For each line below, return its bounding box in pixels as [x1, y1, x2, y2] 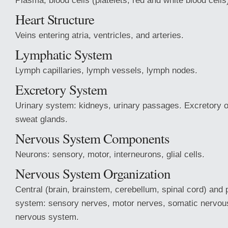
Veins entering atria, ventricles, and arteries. [15, 30, 184, 40]
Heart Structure [15, 10, 94, 28]
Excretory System [15, 80, 107, 99]
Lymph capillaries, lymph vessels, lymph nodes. [15, 65, 197, 75]
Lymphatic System [15, 45, 112, 64]
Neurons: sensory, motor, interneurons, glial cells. [15, 149, 205, 159]
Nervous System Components [15, 129, 169, 148]
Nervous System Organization [15, 164, 170, 183]
